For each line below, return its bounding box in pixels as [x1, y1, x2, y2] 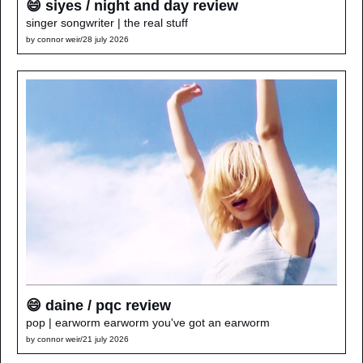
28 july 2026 [83, 34, 129, 44]
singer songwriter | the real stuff [26, 15, 188, 29]
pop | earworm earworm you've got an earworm [26, 316, 270, 330]
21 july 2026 [83, 335, 129, 344]
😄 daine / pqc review [26, 297, 171, 314]
